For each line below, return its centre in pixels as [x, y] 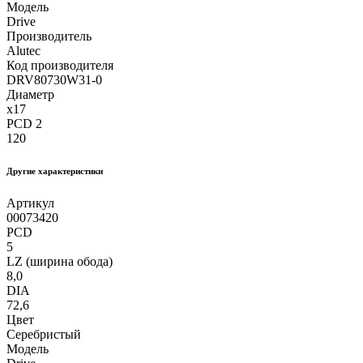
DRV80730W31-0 [54, 80]
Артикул [30, 203]
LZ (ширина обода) [60, 262]
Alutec [23, 51]
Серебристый [44, 335]
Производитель [49, 36]
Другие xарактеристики [55, 171]
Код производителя [60, 66]
